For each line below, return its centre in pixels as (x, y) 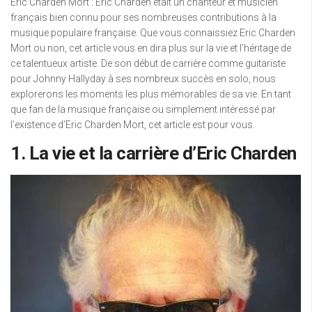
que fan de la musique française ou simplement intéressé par (143, 109)
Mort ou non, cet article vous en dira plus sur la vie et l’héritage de (151, 48)
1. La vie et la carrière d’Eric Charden (154, 153)
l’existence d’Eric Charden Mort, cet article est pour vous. (133, 125)
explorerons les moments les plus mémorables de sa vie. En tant (151, 94)
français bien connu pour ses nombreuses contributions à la (143, 17)
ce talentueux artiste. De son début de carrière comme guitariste (148, 63)
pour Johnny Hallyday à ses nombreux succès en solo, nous (143, 79)
